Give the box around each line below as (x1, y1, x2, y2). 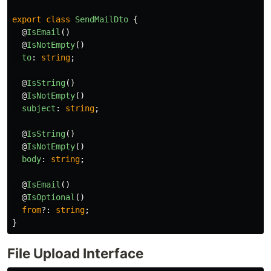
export (12, 14, 41, 24)
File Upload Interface (7, 244, 143, 261)
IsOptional (27, 192, 75, 202)
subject (22, 103, 56, 113)
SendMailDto (75, 14, 128, 24)
